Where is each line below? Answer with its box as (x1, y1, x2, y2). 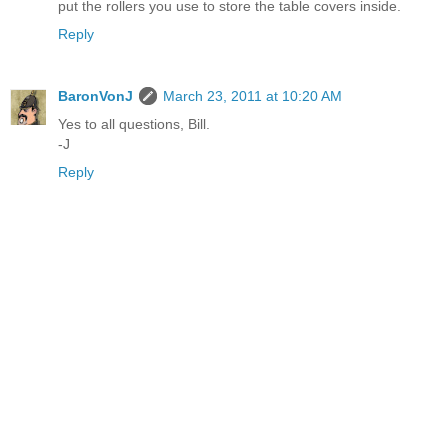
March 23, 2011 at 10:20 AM (163, 88, 342, 105)
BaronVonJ (58, 88, 133, 105)
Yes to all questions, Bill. (58, 116, 210, 133)
